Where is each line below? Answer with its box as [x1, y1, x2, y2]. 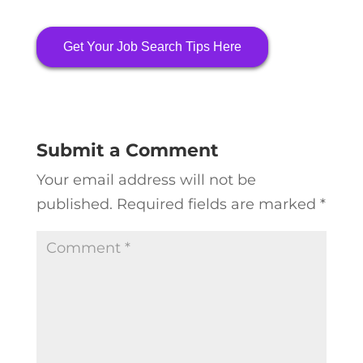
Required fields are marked [116, 195, 320, 213]
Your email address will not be [36, 171, 256, 189]
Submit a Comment [36, 139, 219, 161]
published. [36, 195, 113, 213]
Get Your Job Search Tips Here [62, 40, 241, 53]
